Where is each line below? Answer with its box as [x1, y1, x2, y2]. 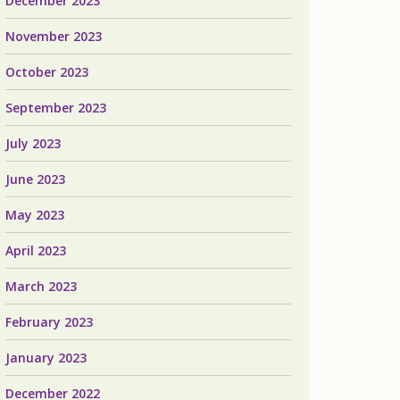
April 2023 [5, 242, 66, 259]
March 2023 [5, 278, 77, 295]
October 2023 [5, 63, 88, 80]
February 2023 [5, 313, 93, 330]
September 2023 [5, 99, 106, 116]
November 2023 [5, 28, 102, 45]
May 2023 [5, 206, 64, 223]
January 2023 [5, 349, 87, 366]
